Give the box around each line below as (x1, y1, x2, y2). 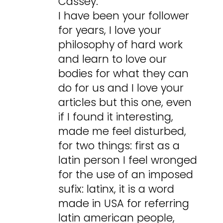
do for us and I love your (58, 81, 184, 96)
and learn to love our (58, 52, 167, 67)
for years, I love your (58, 23, 162, 38)
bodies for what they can (58, 66, 189, 81)
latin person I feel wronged (58, 153, 198, 168)
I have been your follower (58, 8, 190, 23)
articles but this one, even (58, 95, 192, 110)
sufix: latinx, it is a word (58, 182, 175, 197)
